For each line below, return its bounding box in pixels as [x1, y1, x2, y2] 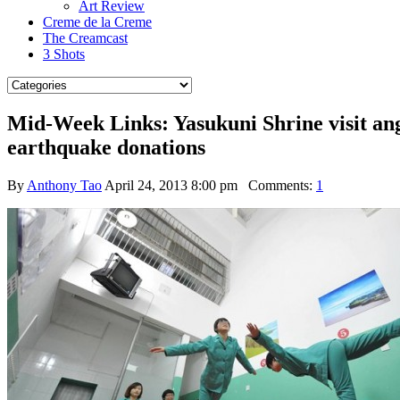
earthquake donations [7, 135, 205, 159]
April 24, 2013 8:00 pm [104, 177, 237, 193]
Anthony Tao [27, 177, 102, 193]
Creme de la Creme [43, 14, 152, 29]
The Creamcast [43, 30, 128, 46]
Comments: [237, 177, 316, 193]
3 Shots [43, 46, 85, 62]
